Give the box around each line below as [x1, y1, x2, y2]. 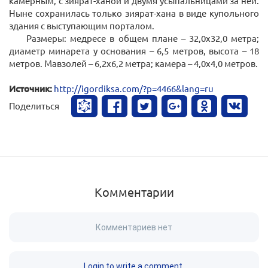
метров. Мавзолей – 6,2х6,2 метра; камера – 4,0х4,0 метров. [9, 57, 258, 69]
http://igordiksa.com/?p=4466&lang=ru [54, 83, 214, 95]
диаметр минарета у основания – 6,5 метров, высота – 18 [9, 45, 259, 57]
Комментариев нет [96, 223, 172, 233]
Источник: [9, 83, 52, 95]
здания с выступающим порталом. [9, 20, 154, 32]
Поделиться [9, 100, 59, 112]
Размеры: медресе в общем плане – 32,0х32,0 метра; [26, 32, 259, 44]
